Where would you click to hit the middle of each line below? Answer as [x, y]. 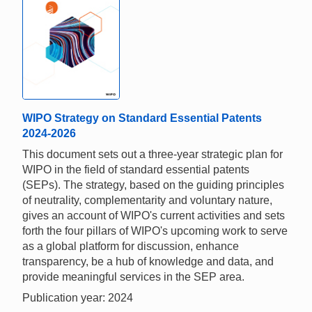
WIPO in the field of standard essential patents [136, 170]
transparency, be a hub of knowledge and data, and [148, 262]
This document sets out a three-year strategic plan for [153, 155]
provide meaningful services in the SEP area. [133, 277]
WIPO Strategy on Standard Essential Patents [142, 118]
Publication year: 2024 [78, 298]
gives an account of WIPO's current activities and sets [154, 216]
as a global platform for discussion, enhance [131, 247]
